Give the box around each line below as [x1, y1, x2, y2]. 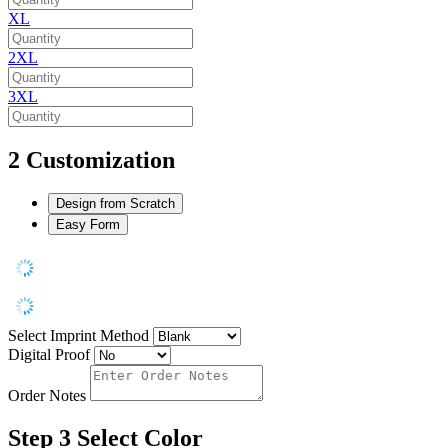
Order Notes [8, 387, 86, 405]
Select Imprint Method [8, 327, 149, 345]
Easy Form [56, 217, 120, 233]
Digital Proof [8, 346, 90, 364]
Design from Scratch [56, 196, 175, 212]
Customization [26, 146, 175, 173]
